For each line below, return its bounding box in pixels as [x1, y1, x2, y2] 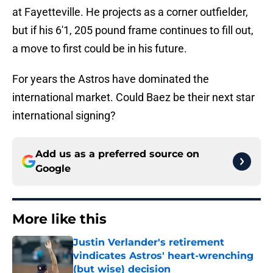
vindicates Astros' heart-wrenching [73, 250, 253, 262]
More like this [12, 211, 107, 228]
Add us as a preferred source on [35, 148, 199, 160]
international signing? [12, 109, 116, 122]
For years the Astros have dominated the [12, 73, 209, 86]
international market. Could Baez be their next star [12, 91, 255, 104]
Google [35, 163, 71, 175]
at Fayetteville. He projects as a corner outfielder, [12, 5, 248, 19]
